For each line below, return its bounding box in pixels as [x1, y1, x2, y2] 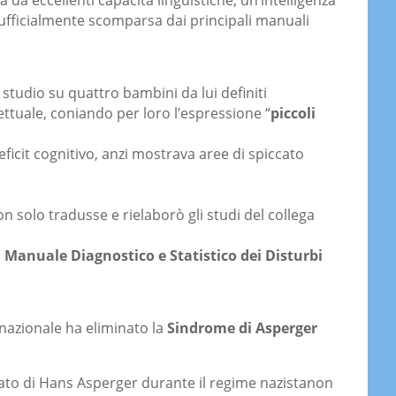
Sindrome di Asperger [164, 318, 317, 339]
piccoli [270, 103, 316, 124]
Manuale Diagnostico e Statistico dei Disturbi [4, 246, 323, 266]
